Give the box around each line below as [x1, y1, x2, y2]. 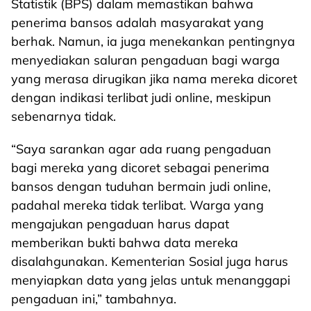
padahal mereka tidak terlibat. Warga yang [11, 197, 264, 213]
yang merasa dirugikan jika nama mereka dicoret [11, 71, 297, 87]
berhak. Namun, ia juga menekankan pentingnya [11, 33, 295, 49]
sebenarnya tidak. [11, 108, 116, 124]
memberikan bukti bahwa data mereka [11, 235, 238, 251]
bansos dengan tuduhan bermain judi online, [11, 178, 271, 194]
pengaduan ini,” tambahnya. [11, 291, 176, 307]
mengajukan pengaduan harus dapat [11, 216, 229, 232]
